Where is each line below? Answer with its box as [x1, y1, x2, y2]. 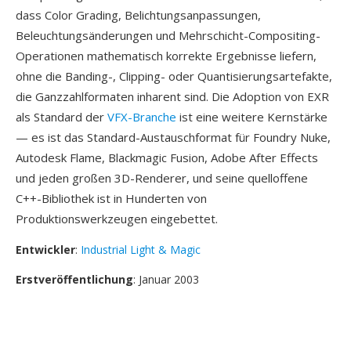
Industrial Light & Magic [81, 242, 201, 257]
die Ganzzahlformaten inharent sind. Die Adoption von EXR [16, 89, 329, 104]
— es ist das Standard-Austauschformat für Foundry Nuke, [16, 129, 331, 145]
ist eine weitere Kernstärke [176, 109, 327, 125]
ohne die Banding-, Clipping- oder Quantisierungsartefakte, [16, 68, 332, 84]
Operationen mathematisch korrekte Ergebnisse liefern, [16, 48, 317, 63]
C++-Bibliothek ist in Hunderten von [16, 190, 207, 206]
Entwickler [16, 242, 75, 257]
